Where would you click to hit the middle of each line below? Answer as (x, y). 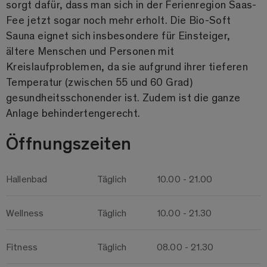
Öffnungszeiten (69, 143)
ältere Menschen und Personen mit (90, 51)
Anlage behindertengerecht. (74, 113)
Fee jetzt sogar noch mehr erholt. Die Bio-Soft (119, 20)
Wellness (25, 213)
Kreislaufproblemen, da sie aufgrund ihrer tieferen (127, 66)
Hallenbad (27, 179)
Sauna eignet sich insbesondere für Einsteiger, (118, 35)
